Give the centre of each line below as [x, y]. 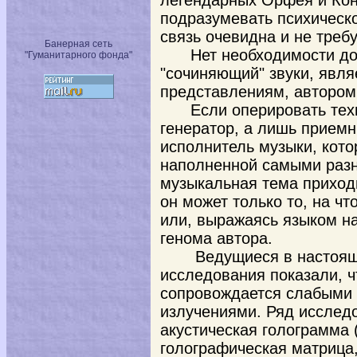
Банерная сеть [78, 44]
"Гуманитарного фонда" [78, 55]
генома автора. [216, 238]
